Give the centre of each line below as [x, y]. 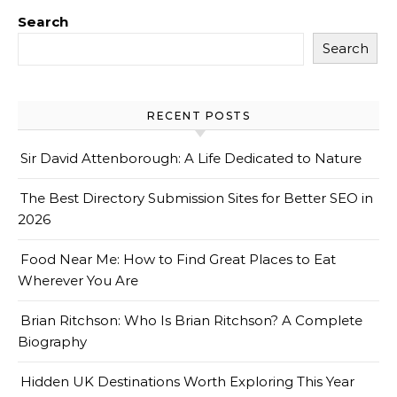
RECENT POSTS [198, 116]
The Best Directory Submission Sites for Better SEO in [197, 198]
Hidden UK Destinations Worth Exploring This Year [187, 382]
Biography [52, 342]
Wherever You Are [78, 281]
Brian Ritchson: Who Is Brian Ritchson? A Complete [191, 321]
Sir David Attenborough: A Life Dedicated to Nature [191, 159]
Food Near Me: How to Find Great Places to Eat [178, 260]
